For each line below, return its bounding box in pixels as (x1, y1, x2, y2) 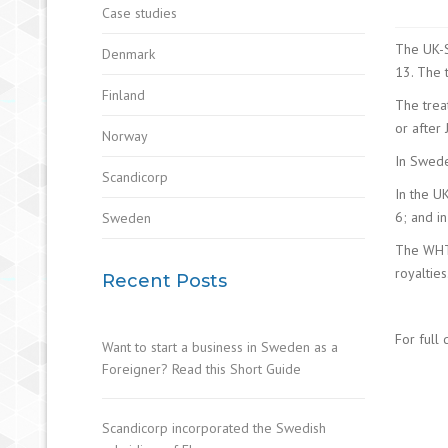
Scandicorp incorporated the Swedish (102, 419, 326, 437)
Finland (102, 86, 145, 104)
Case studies (102, 4, 177, 22)
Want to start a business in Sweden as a (102, 338, 338, 356)
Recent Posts (102, 270, 227, 292)
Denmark (102, 45, 155, 63)
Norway (102, 127, 148, 145)
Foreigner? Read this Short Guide (102, 360, 301, 378)
